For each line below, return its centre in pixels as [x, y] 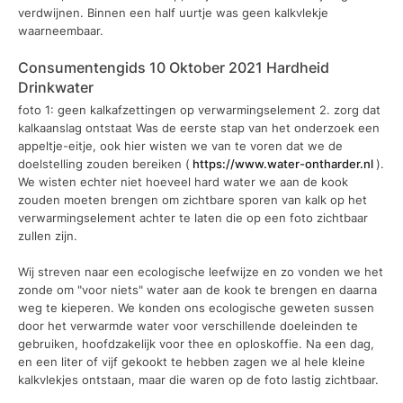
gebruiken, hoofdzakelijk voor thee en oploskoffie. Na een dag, [196, 343]
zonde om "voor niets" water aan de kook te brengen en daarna [197, 289]
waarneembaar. [61, 31]
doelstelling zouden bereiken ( [104, 164]
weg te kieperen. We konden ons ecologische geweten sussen [196, 307]
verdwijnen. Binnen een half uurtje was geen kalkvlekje [173, 13]
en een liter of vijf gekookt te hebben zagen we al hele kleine [192, 361]
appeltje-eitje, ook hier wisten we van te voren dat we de [180, 146]
